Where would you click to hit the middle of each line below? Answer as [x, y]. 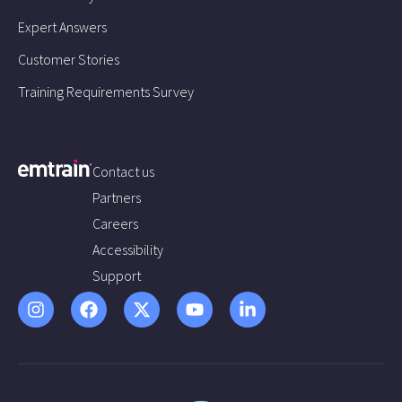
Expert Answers [62, 26]
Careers [116, 223]
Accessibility [128, 249]
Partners [117, 197]
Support [117, 275]
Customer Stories [69, 59]
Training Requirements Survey [106, 91]
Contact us [124, 171]
